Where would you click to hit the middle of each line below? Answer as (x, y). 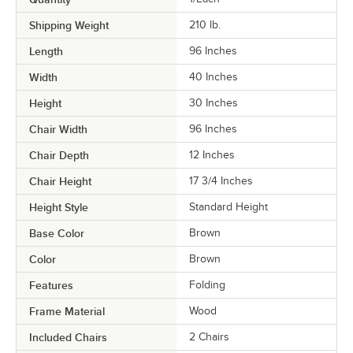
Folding (207, 285)
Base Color (57, 234)
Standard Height (229, 207)
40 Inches (214, 77)
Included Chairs (68, 338)
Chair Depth (59, 156)
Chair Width (58, 130)
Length (46, 52)
